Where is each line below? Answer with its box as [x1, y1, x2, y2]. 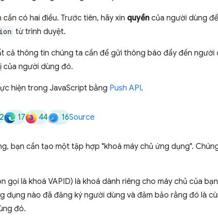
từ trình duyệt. [14, 27, 66, 36]
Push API [109, 83, 141, 93]
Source [69, 112, 94, 122]
